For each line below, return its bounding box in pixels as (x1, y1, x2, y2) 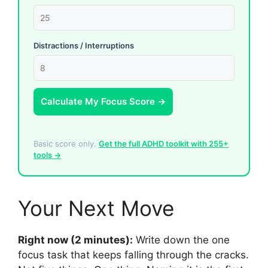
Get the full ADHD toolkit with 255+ (99, 138, 229, 148)
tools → (33, 150, 61, 160)
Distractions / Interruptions (33, 41, 134, 51)
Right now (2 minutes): (18, 233, 133, 246)
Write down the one (133, 233, 230, 246)
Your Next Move (18, 195, 174, 221)
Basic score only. (33, 138, 99, 148)
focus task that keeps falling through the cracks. (18, 248, 249, 261)
